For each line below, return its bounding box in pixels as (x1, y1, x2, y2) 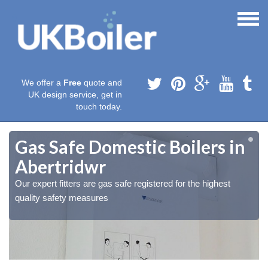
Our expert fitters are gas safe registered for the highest (15, 178, 230, 189)
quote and (81, 78, 122, 88)
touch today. (76, 102, 122, 112)
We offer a (22, 78, 63, 88)
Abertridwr (15, 156, 106, 178)
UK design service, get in (28, 90, 122, 100)
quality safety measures (15, 193, 108, 203)
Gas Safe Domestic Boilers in (15, 136, 245, 158)
